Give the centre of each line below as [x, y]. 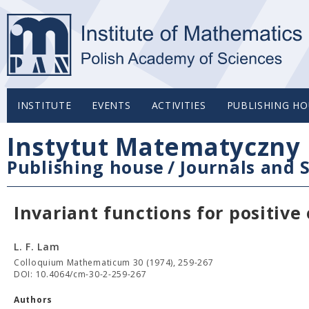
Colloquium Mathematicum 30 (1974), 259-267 [114, 262]
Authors [33, 300]
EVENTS [111, 105]
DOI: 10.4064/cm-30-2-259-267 [80, 274]
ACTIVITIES [179, 105]
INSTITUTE [44, 105]
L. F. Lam [37, 247]
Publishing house [86, 167]
